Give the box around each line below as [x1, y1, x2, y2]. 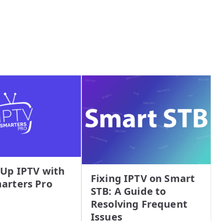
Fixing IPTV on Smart [91, 172, 195, 185]
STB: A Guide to [91, 184, 166, 198]
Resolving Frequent [91, 197, 187, 211]
